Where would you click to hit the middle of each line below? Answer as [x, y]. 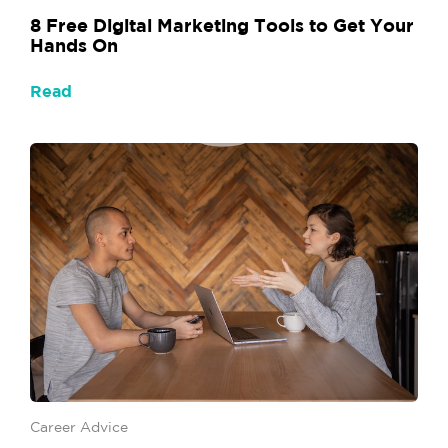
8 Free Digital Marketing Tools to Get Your [222, 25]
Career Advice [79, 426]
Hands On [74, 45]
